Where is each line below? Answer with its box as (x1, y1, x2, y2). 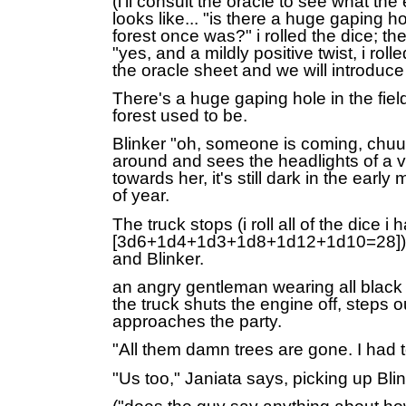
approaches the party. (112, 312, 282, 332)
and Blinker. (112, 248, 204, 268)
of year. (112, 186, 174, 206)
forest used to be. (112, 106, 252, 126)
